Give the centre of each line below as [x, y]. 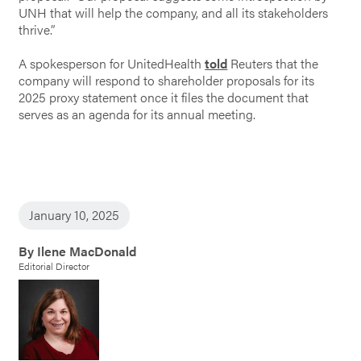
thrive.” [37, 29]
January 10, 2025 [75, 215]
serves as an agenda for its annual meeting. [137, 114]
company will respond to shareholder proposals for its [167, 80]
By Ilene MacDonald [78, 251]
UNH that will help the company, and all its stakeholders [174, 12]
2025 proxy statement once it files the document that [164, 97]
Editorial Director [54, 266]
